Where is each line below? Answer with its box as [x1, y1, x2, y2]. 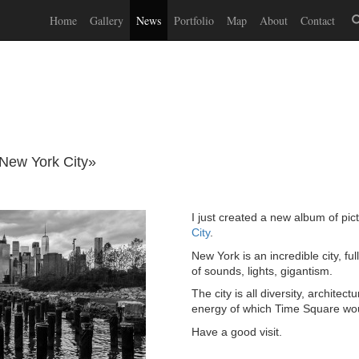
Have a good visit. [192, 325, 282, 338]
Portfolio [174, 12, 214, 28]
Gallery [90, 12, 123, 28]
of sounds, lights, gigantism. [192, 264, 333, 277]
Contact [301, 12, 335, 28]
